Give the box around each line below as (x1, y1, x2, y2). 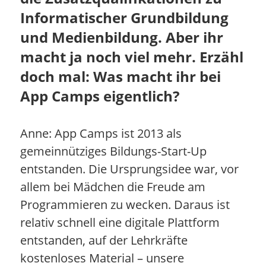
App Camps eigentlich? (20, 86, 179, 106)
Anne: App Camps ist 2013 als (20, 125, 182, 142)
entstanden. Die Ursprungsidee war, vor (20, 161, 239, 178)
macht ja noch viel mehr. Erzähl (20, 47, 243, 67)
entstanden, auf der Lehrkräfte (20, 232, 188, 249)
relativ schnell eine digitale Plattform (20, 214, 220, 231)
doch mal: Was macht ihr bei (20, 66, 221, 87)
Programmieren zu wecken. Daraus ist (20, 197, 230, 213)
